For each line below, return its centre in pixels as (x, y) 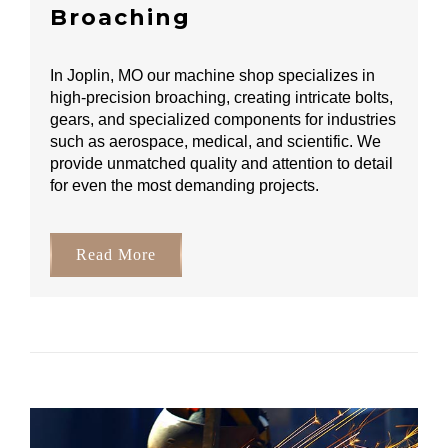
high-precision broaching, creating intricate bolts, (221, 97)
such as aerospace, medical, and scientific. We (215, 141)
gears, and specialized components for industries (223, 119)
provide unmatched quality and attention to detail (221, 163)
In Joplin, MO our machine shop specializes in (212, 75)
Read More (116, 254)
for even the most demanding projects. (184, 185)
